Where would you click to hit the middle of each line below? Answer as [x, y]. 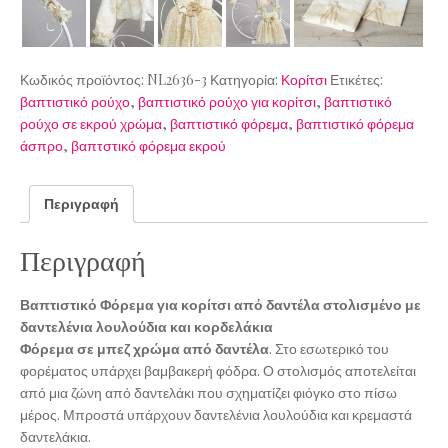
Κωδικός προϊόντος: [83, 79]
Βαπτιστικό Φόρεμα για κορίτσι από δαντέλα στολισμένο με [220, 304]
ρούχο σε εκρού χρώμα [91, 123]
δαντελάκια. [55, 436]
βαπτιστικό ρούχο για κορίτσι [227, 101]
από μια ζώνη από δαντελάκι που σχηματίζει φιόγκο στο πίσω [208, 392]
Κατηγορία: [245, 79]
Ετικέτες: [356, 79]
